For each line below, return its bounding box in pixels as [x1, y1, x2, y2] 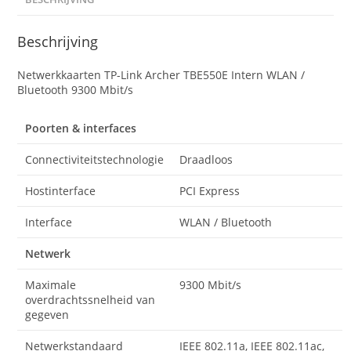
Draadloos [179, 151, 233, 167]
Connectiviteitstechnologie [25, 151, 165, 167]
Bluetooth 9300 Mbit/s [17, 81, 134, 97]
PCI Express [179, 183, 241, 198]
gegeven [25, 306, 70, 322]
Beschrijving [17, 31, 99, 51]
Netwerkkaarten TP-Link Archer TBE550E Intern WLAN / [17, 67, 306, 82]
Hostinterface [25, 183, 96, 198]
